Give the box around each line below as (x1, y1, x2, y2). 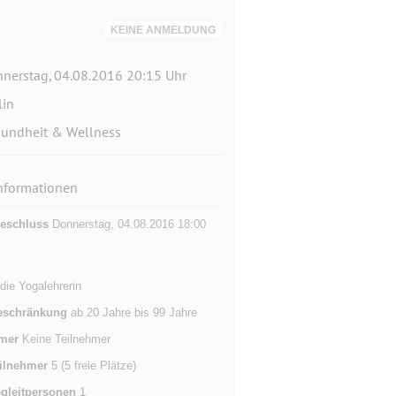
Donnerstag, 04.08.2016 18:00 (48, 217, 206, 231)
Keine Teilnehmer (18, 332, 110, 346)
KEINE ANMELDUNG (110, 24, 216, 36)
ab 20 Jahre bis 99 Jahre (66, 306, 197, 319)
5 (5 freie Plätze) (47, 359, 136, 372)
